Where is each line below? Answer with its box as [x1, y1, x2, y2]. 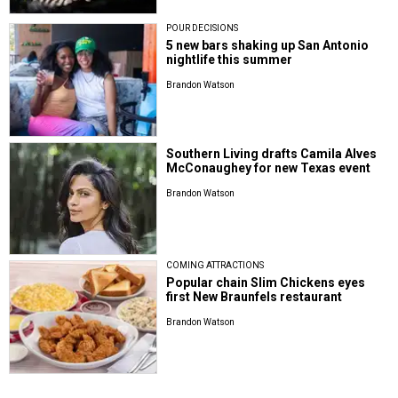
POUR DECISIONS [166, 23, 239, 34]
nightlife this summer [166, 52, 293, 68]
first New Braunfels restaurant [166, 290, 343, 305]
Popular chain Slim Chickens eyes [166, 275, 366, 291]
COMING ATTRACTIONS [166, 260, 265, 271]
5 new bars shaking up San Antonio [166, 38, 370, 53]
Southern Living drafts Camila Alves [166, 146, 378, 161]
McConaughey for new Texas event [166, 160, 371, 175]
